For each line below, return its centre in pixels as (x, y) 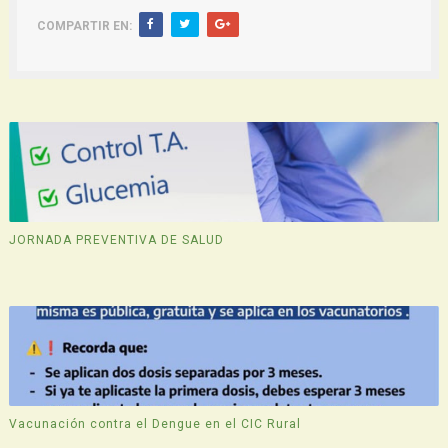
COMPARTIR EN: (84, 25)
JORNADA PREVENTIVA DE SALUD (116, 240)
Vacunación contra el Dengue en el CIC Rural (154, 424)
